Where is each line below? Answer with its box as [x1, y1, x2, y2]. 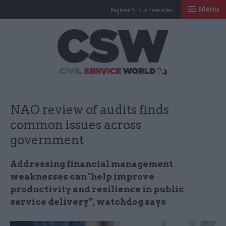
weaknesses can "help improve [10, 172, 154, 182]
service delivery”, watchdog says [10, 197, 166, 207]
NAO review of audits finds [10, 102, 169, 117]
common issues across [10, 118, 141, 132]
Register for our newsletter [110, 7, 173, 14]
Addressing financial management [10, 159, 173, 169]
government [10, 133, 84, 147]
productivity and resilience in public [10, 184, 184, 194]
